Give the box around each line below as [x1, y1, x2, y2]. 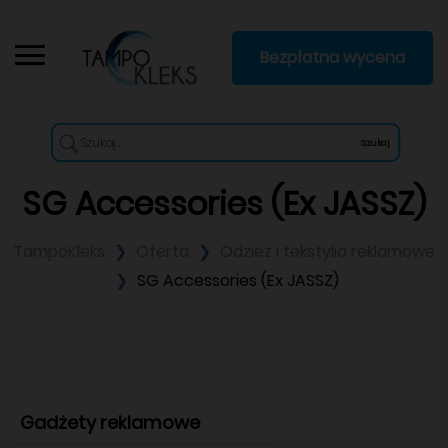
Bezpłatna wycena [259, 45, 405, 69]
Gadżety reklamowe [20, 409, 200, 435]
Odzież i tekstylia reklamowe [220, 239, 435, 263]
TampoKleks [13, 239, 109, 263]
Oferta [136, 239, 193, 263]
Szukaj [360, 135, 389, 150]
